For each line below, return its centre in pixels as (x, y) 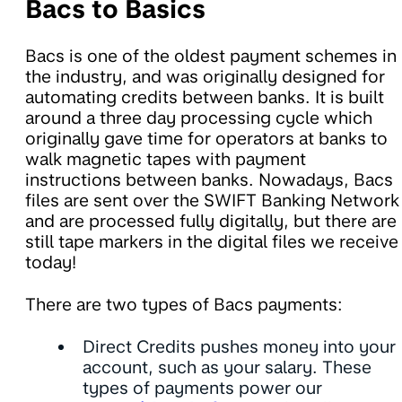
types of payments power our (202, 389)
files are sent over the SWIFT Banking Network (212, 201)
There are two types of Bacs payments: (184, 305)
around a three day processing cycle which (199, 118)
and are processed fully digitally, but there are (211, 222)
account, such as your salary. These (227, 368)
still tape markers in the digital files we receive (212, 242)
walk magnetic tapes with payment (166, 160)
